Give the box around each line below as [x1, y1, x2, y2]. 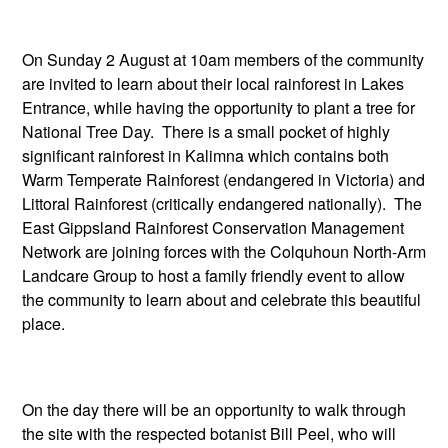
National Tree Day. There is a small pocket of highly [22, 119, 390, 143]
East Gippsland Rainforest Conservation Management [22, 215, 404, 239]
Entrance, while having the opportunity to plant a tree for [22, 95, 415, 119]
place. [22, 311, 65, 335]
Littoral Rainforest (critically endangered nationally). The [22, 191, 422, 215]
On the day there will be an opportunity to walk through [22, 398, 406, 422]
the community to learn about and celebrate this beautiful [22, 287, 421, 311]
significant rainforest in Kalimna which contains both [22, 143, 389, 167]
